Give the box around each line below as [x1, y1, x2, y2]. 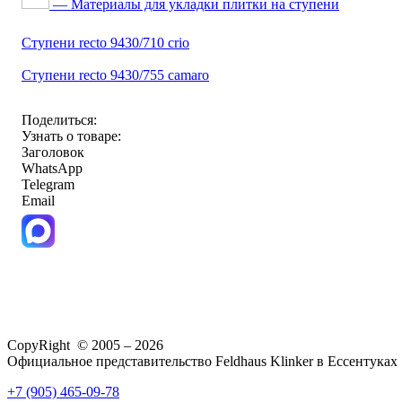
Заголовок [22, 144, 84, 160]
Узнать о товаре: [22, 127, 121, 144]
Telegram [22, 176, 74, 192]
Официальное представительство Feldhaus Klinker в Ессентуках [7, 353, 398, 369]
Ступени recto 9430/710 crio [22, 34, 189, 50]
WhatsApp [22, 160, 83, 176]
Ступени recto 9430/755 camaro [22, 66, 209, 83]
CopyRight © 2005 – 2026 [7, 336, 163, 353]
